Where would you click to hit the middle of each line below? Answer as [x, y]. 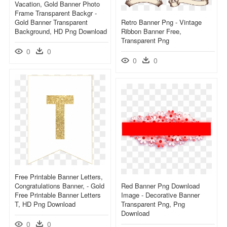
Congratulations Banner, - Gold [60, 185]
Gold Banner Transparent [51, 22]
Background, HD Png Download [61, 31]
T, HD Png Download [45, 204]
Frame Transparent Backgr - [56, 13]
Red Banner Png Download [160, 185]
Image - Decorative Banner [160, 195]
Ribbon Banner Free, [151, 31]
